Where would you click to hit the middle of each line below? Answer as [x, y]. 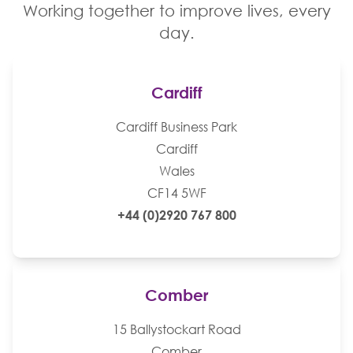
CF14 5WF [176, 193]
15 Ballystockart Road [176, 329]
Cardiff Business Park [176, 126]
